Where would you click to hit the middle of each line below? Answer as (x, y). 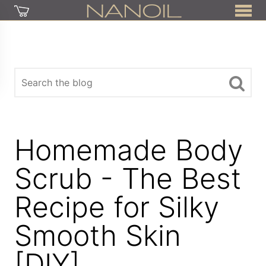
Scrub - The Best (128, 178)
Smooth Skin (98, 235)
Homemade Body (129, 150)
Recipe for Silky (117, 207)
